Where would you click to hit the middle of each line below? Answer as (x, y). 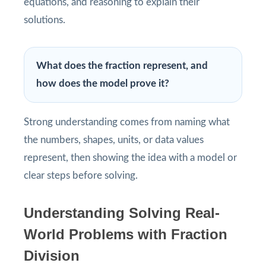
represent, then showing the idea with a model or (130, 157)
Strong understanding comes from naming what (127, 122)
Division (52, 255)
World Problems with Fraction (126, 234)
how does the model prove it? (103, 83)
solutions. (45, 20)
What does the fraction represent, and (122, 65)
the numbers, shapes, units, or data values (114, 140)
